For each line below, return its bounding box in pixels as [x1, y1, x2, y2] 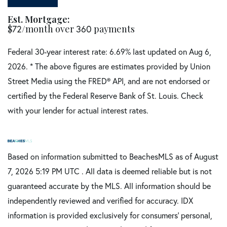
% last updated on [125, 46, 189, 57]
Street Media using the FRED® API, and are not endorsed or [8, 75, 210, 87]
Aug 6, [189, 46, 211, 57]
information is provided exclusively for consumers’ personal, [8, 210, 212, 221]
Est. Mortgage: [8, 13, 70, 26]
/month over [22, 23, 76, 35]
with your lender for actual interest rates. [8, 105, 148, 116]
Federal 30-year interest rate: [8, 46, 109, 57]
